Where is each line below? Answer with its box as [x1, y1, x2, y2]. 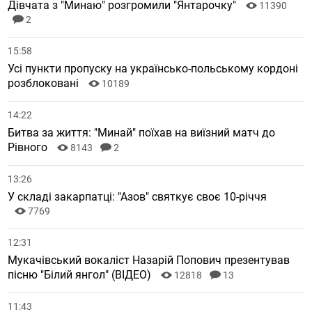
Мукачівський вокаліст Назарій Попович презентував [8, 253, 290, 267]
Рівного [8, 140, 51, 154]
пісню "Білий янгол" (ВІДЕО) [8, 267, 155, 281]
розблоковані [8, 76, 82, 90]
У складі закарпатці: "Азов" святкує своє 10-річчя [8, 189, 267, 203]
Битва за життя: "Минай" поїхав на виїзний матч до [8, 125, 276, 139]
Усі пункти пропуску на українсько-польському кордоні [8, 61, 299, 75]
